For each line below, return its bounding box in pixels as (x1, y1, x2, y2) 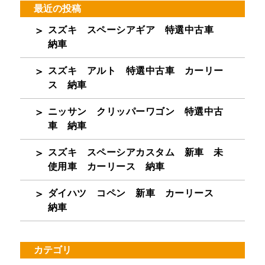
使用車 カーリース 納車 (47, 161, 165, 172)
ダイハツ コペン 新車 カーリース (47, 188, 224, 198)
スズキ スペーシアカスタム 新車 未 (47, 147, 224, 157)
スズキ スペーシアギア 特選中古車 (47, 25, 224, 35)
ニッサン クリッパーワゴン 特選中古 (47, 106, 224, 117)
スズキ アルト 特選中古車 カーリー (47, 66, 224, 76)
